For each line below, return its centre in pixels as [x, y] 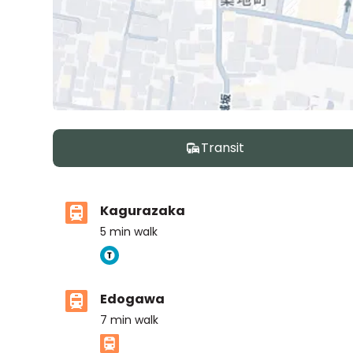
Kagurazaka [143, 211]
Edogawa [133, 299]
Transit [222, 148]
